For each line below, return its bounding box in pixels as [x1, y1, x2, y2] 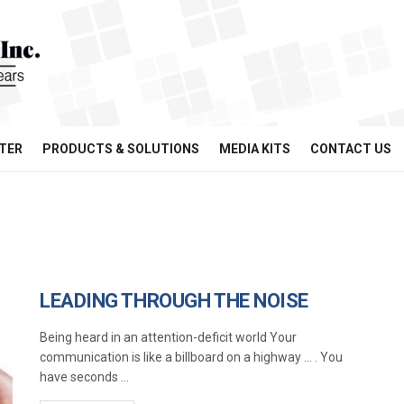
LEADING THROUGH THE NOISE [40, 289, 308, 312]
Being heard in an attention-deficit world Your [40, 330, 297, 344]
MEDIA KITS [219, 142, 290, 156]
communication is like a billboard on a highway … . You [40, 350, 343, 364]
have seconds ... [40, 370, 129, 384]
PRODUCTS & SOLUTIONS [42, 142, 199, 156]
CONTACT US [310, 142, 391, 156]
